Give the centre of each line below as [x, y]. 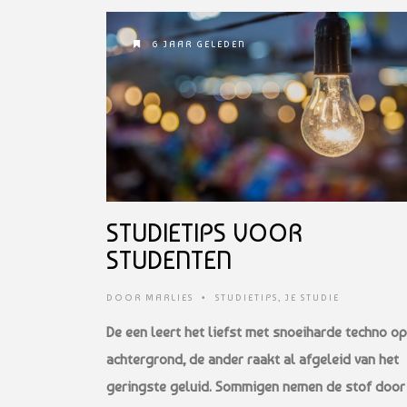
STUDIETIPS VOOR [204, 233]
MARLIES [169, 297]
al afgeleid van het [341, 359]
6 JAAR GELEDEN [198, 44]
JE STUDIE [313, 297]
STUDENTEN [169, 260]
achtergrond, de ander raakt [195, 359]
